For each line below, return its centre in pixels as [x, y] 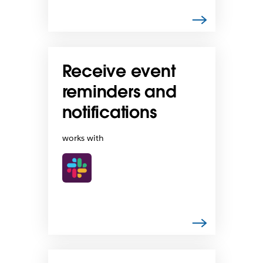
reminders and [119, 91]
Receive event [119, 71]
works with [83, 138]
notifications [109, 112]
